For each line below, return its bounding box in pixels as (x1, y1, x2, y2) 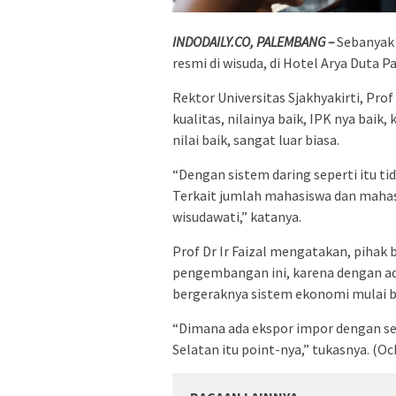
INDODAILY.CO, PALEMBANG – (172, 32, 334, 50)
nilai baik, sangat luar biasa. (172, 130, 339, 148)
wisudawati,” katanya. (172, 207, 301, 225)
